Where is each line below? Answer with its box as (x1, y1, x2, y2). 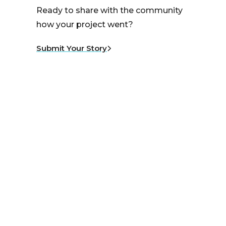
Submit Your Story (36, 43, 107, 53)
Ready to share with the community (36, 5, 183, 15)
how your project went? (36, 19, 133, 29)
